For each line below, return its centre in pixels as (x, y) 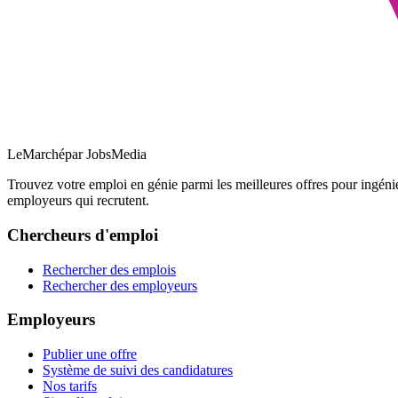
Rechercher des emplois (109, 269)
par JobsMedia (106, 155)
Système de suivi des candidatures (138, 370)
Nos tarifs (70, 386)
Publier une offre (90, 354)
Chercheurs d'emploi (83, 235)
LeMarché (36, 155)
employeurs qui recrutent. (78, 201)
